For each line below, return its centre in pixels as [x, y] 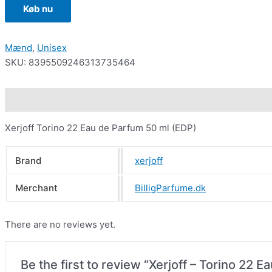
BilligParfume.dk [171, 188]
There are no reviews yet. [60, 225]
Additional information [117, 100]
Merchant [36, 188]
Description [30, 100]
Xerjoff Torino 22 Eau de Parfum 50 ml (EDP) [100, 128]
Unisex [52, 48]
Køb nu [38, 9]
